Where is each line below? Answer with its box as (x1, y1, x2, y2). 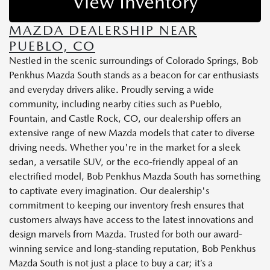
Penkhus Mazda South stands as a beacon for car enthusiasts (9, 69, 259, 81)
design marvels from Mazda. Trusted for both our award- (9, 228, 242, 240)
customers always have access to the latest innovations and (9, 214, 253, 226)
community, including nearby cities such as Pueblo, (9, 98, 222, 110)
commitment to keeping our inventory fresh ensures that (9, 199, 244, 212)
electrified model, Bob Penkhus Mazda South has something (9, 171, 260, 183)
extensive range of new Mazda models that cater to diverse (9, 127, 255, 139)
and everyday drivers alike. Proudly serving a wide (9, 84, 214, 96)
